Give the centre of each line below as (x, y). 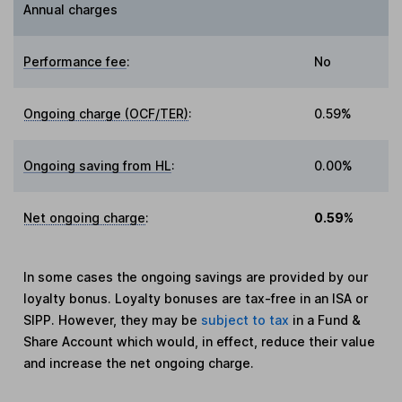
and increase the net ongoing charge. (139, 363)
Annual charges (71, 10)
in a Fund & (327, 320)
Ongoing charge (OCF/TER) (106, 114)
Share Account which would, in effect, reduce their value (200, 342)
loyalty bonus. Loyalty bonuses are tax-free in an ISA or (196, 299)
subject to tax (247, 320)
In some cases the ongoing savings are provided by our (196, 277)
